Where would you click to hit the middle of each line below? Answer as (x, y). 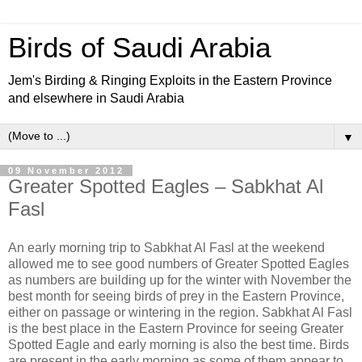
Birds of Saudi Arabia (139, 48)
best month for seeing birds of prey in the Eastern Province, (176, 296)
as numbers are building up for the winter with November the (180, 280)
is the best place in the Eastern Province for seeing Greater (176, 328)
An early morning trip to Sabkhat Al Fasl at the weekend (166, 247)
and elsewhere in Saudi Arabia (96, 98)
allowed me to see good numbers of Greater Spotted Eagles (179, 263)
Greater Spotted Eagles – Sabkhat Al (166, 186)
